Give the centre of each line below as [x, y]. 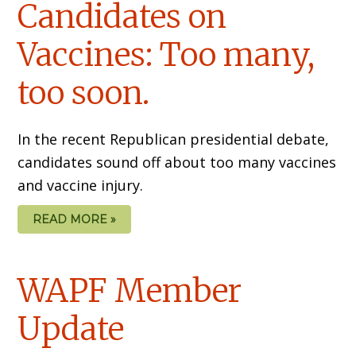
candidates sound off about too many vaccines [177, 162]
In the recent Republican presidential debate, [174, 139]
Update [71, 329]
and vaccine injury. [81, 185]
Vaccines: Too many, [166, 54]
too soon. [84, 93]
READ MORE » [75, 219]
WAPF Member [130, 290]
